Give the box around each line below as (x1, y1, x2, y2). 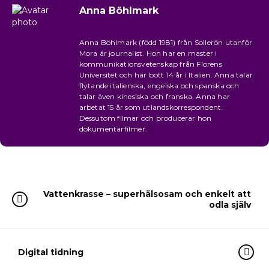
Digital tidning (18, 247, 83, 258)
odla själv (209, 199, 251, 210)
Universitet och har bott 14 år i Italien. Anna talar (79, 70, 253, 79)
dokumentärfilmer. (79, 124, 147, 133)
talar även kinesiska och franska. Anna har (79, 92, 230, 101)
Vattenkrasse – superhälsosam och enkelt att (43, 189, 251, 199)
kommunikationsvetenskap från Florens (79, 59, 222, 68)
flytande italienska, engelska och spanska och (79, 81, 240, 90)
